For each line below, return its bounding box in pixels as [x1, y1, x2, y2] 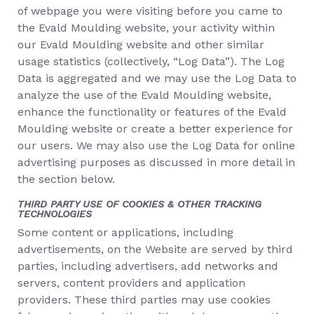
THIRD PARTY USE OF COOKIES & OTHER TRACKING [18, 198, 261, 210]
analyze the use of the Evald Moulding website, [18, 88, 271, 102]
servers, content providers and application [18, 276, 245, 289]
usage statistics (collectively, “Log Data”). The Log [18, 55, 285, 68]
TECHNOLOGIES [18, 208, 92, 219]
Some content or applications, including [18, 226, 233, 239]
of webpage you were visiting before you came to [18, 4, 282, 18]
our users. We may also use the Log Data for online [18, 139, 295, 152]
